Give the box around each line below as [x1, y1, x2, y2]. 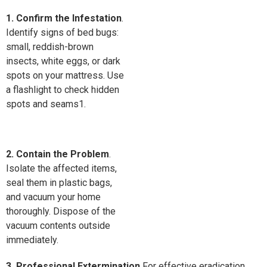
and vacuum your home [6, 191, 101, 203]
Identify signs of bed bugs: [6, 27, 119, 38]
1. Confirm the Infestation [6, 13, 122, 24]
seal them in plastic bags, [6, 177, 112, 188]
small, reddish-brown [6, 41, 94, 52]
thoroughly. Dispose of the [6, 206, 116, 217]
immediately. [6, 234, 58, 246]
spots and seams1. [6, 98, 86, 110]
